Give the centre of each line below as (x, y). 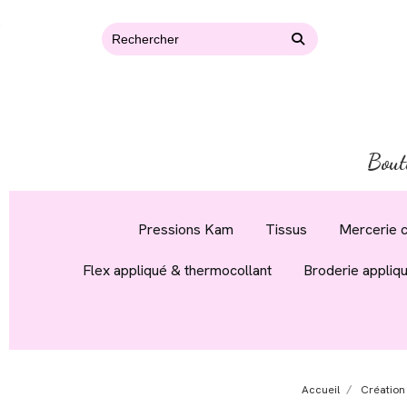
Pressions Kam (186, 229)
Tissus (286, 229)
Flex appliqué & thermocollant (177, 270)
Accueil (321, 390)
